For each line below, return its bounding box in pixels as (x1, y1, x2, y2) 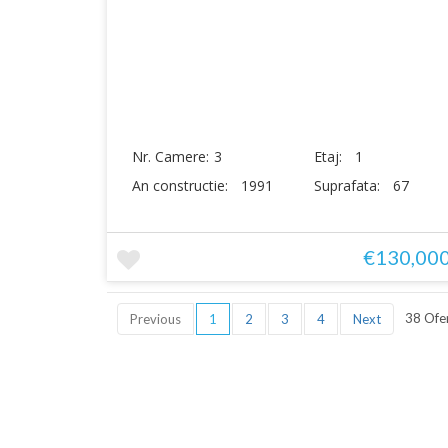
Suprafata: (314, 176, 385, 195)
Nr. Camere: (132, 147, 209, 166)
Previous (130, 311, 181, 327)
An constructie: (132, 176, 232, 195)
